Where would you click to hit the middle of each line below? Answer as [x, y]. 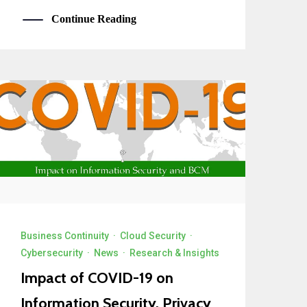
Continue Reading [94, 19]
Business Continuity [65, 235]
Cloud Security [153, 235]
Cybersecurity [52, 253]
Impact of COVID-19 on [97, 278]
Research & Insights [175, 253]
